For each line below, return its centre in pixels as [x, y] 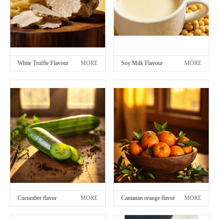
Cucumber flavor [37, 198]
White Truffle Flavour [43, 63]
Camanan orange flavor [148, 198]
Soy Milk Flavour [142, 63]
